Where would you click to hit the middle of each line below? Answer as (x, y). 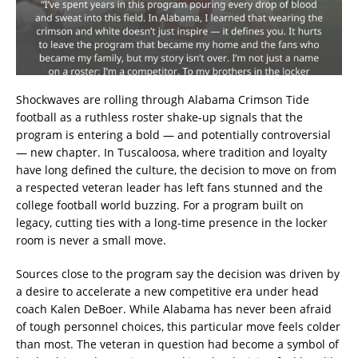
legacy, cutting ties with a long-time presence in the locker (172, 223)
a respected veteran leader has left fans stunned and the (169, 188)
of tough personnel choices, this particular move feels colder (178, 327)
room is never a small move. (91, 241)
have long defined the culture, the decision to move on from (176, 170)
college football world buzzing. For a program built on (160, 205)
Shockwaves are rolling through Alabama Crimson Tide (163, 100)
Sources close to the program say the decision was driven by (178, 274)
